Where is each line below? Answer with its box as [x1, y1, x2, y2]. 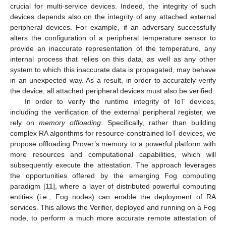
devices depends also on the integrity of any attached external [10, 13, 216, 21]
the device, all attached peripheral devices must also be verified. [10, 87, 214, 95]
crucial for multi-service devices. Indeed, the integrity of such [10, 2, 216, 11]
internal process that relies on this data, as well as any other [10, 55, 216, 64]
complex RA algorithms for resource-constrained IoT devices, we [10, 129, 216, 138]
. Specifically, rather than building [101, 119, 216, 127]
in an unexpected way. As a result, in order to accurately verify [10, 76, 216, 85]
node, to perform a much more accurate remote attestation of [10, 214, 216, 222]
